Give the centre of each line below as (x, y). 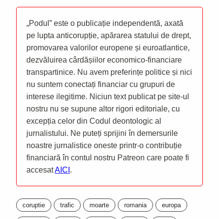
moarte (99, 205)
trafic (67, 205)
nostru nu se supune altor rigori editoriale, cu (103, 109)
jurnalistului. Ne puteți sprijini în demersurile (102, 133)
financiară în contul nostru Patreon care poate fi (108, 157)
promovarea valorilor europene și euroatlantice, (108, 47)
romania (135, 205)
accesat (41, 170)
